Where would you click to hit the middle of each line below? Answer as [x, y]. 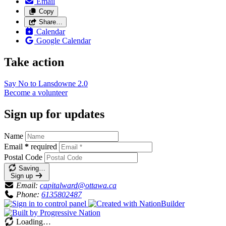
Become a [21, 93]
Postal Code [23, 157]
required [44, 146]
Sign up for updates [54, 114]
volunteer [53, 93]
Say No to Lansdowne [41, 84]
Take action [34, 62]
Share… [50, 22]
